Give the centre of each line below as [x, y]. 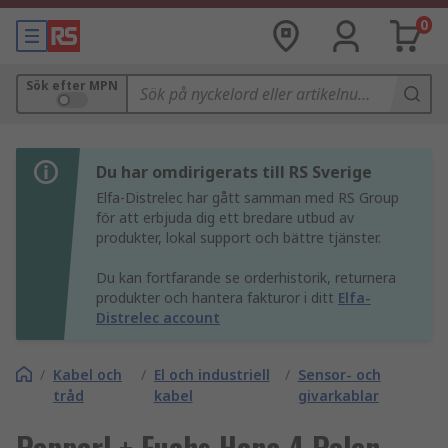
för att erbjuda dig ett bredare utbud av [225, 217]
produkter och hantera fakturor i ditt [217, 297]
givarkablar [338, 395]
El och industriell [211, 374]
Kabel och [87, 374]
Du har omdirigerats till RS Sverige [234, 172]
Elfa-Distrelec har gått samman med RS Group [247, 197]
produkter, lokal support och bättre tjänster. [238, 237]
